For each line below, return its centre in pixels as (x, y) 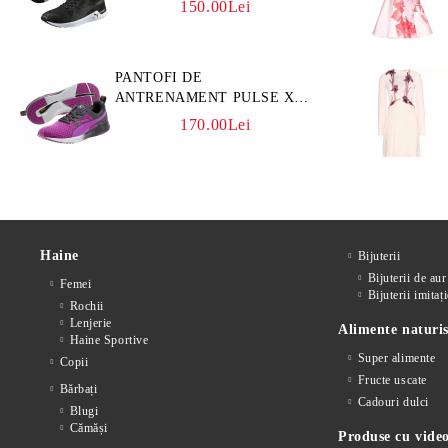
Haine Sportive (109, 340)
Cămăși (88, 428)
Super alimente (396, 358)
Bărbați (78, 389)
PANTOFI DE (158, 77)
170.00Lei (215, 124)
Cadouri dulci (393, 402)
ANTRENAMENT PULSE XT (209, 97)
